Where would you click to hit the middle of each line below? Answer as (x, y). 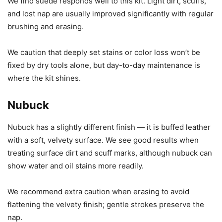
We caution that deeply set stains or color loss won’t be (104, 53)
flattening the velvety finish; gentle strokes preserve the (106, 205)
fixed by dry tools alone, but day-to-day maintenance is (104, 65)
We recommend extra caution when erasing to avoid (98, 192)
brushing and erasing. (46, 27)
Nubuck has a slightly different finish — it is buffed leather (109, 127)
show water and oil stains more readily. (76, 166)
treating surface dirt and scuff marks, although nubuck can (110, 153)
